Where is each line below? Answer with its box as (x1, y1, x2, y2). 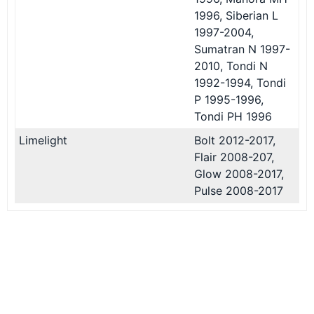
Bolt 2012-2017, (194, 132, 275, 147)
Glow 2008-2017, (194, 166, 284, 181)
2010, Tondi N (194, 58, 268, 73)
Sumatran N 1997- (194, 41, 290, 56)
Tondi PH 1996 (194, 109, 272, 123)
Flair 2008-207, (194, 149, 274, 164)
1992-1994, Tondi (194, 75, 286, 90)
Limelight (19, 132, 67, 147)
